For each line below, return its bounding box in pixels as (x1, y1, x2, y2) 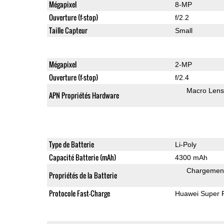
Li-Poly (174, 140, 196, 148)
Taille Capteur (48, 24, 87, 35)
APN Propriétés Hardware (48, 89, 119, 100)
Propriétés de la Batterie (48, 169, 117, 180)
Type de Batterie (48, 138, 94, 149)
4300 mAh (174, 153, 207, 161)
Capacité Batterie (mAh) (48, 151, 116, 162)
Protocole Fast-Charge (48, 187, 110, 198)
